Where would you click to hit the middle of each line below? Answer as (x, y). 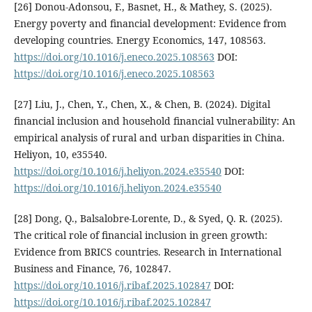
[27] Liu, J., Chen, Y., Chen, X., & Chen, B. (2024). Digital (142, 104)
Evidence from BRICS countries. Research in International (147, 251)
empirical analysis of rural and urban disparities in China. (149, 137)
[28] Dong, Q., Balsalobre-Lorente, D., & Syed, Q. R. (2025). (148, 218)
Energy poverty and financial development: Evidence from (150, 23)
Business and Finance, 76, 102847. (92, 268)
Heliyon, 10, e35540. (60, 154)
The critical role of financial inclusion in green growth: (140, 235)
